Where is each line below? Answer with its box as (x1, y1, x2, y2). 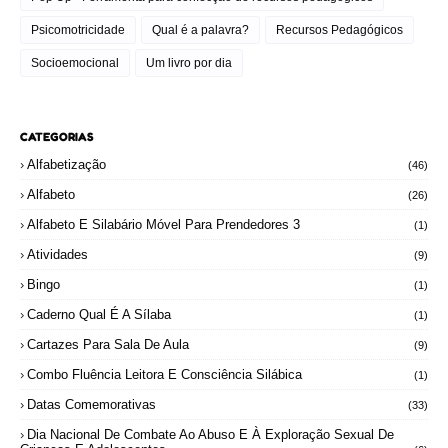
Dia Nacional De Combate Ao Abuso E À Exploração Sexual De (27, 426, 394, 442)
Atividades (27, 246, 88, 262)
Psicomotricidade (31, 22, 125, 37)
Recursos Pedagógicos (276, 22, 403, 37)
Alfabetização (27, 156, 106, 172)
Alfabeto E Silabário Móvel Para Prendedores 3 (27, 216, 300, 232)
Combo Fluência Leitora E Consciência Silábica (27, 366, 302, 382)
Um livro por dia (146, 55, 232, 70)
